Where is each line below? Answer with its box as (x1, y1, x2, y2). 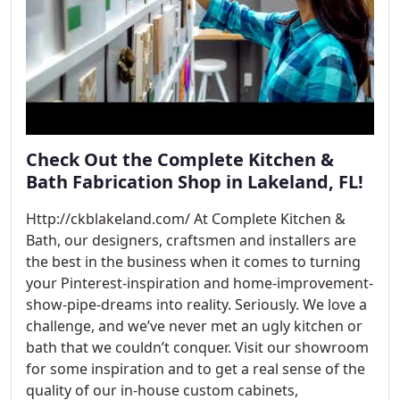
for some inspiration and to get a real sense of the (26, 359, 365, 379)
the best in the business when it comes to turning (26, 252, 361, 271)
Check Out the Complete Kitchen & (26, 147, 334, 171)
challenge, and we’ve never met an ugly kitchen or (26, 316, 362, 336)
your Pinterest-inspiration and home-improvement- (26, 273, 373, 293)
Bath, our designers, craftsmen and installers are (26, 230, 356, 250)
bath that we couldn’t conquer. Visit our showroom (26, 337, 369, 357)
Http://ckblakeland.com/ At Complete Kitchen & (26, 209, 346, 229)
